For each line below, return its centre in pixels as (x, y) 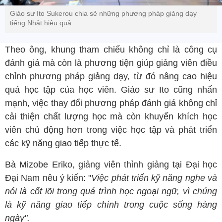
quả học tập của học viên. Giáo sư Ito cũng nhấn (111, 90)
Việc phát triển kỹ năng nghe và (154, 178)
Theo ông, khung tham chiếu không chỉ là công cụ (111, 50)
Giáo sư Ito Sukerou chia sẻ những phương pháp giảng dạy (103, 14)
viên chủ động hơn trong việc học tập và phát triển (111, 130)
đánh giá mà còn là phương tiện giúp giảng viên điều (111, 63)
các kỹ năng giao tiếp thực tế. (63, 143)
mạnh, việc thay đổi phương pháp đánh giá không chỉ (111, 103)
